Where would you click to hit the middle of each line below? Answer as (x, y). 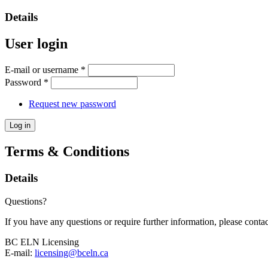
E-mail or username (43, 70)
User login (36, 44)
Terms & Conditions (67, 151)
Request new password (72, 104)
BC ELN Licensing (42, 242)
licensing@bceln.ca (71, 252)
